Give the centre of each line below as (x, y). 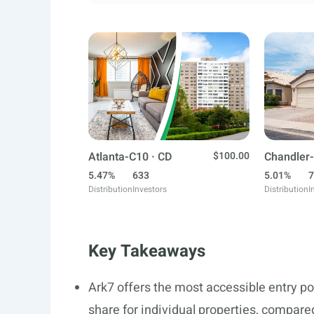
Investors (150, 189)
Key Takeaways (147, 251)
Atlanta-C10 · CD (130, 157)
